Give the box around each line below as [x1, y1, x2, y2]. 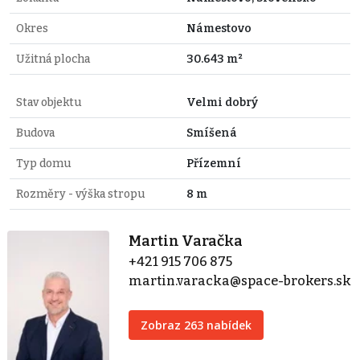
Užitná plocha [16, 51, 90, 66]
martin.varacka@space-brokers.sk [129, 272, 352, 288]
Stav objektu [16, 95, 81, 109]
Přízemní [186, 156, 241, 170]
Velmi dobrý [186, 95, 258, 109]
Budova [16, 125, 55, 140]
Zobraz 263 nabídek [141, 317, 252, 333]
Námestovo [186, 21, 252, 35]
